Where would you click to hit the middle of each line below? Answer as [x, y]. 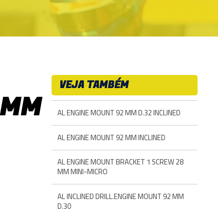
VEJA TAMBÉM [94, 85]
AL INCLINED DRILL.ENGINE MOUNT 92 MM [121, 197]
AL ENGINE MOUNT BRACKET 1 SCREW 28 [120, 162]
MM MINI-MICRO [82, 172]
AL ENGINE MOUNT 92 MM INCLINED [111, 137]
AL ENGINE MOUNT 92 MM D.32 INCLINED [119, 112]
